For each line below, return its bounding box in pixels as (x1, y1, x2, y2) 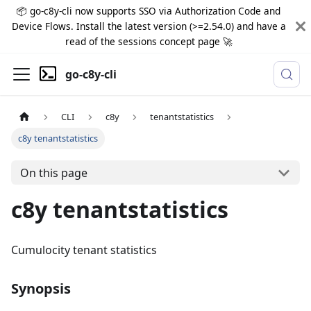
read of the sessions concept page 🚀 (65, 35, 233, 48)
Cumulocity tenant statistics (11, 242, 157, 258)
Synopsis (11, 279, 71, 299)
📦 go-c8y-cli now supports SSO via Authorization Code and (17, 4, 280, 17)
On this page (19, 165, 87, 180)
